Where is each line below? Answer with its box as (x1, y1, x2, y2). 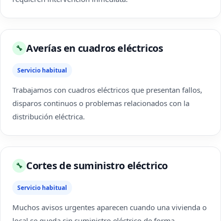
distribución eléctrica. (12, 111, 85, 121)
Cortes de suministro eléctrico (26, 159, 168, 172)
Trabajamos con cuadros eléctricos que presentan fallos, (12, 85, 202, 95)
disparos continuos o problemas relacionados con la (12, 98, 189, 108)
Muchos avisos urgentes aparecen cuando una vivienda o (12, 202, 207, 212)
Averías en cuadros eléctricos (26, 41, 163, 55)
